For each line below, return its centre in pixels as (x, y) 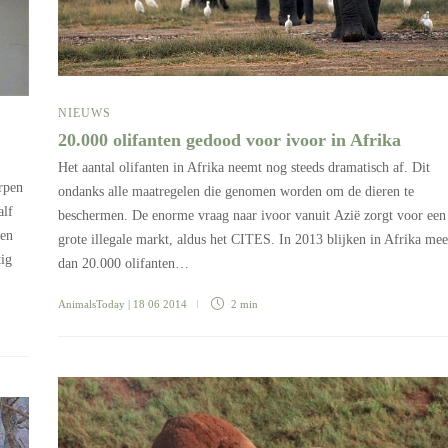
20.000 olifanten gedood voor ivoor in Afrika (232, 140)
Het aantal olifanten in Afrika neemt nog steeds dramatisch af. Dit (244, 168)
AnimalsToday (91, 304)
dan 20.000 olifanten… (123, 264)
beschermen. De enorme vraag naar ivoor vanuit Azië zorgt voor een (252, 216)
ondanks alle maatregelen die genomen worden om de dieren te (236, 192)
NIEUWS (84, 113)
